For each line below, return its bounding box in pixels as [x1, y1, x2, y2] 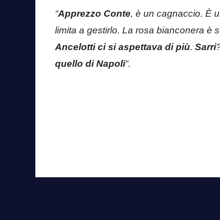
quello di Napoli [55, 58, 125, 69]
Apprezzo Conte [58, 8, 131, 19]
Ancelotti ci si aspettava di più [55, 41, 190, 52]
